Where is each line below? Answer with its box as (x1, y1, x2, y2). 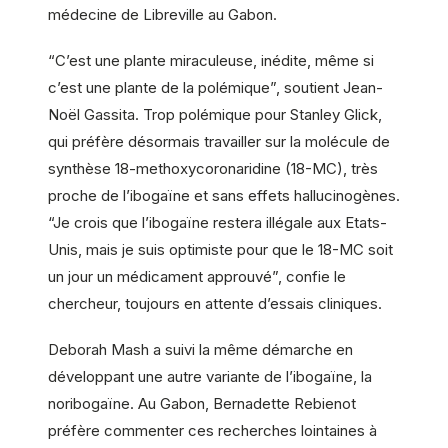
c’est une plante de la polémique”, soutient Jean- (48, 78, 383, 98)
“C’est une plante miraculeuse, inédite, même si (48, 51, 374, 71)
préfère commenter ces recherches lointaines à (48, 420, 377, 440)
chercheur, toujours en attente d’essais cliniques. (48, 294, 382, 314)
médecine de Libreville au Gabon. (48, 5, 277, 25)
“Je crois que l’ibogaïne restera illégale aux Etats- (48, 213, 387, 233)
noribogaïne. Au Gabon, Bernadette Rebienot (48, 393, 356, 413)
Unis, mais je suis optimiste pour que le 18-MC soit (48, 240, 393, 260)
